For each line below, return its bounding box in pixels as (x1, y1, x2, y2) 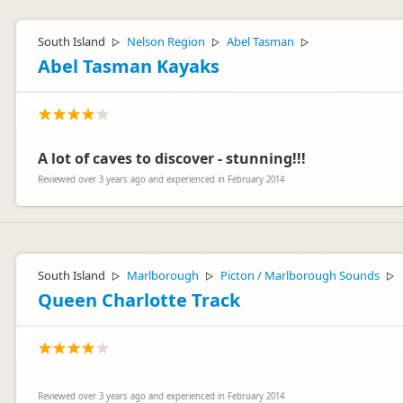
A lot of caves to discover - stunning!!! (38, 148, 306, 168)
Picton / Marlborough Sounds (220, 267, 380, 283)
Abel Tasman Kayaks (38, 54, 219, 78)
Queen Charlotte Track (38, 288, 240, 312)
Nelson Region (127, 33, 205, 49)
